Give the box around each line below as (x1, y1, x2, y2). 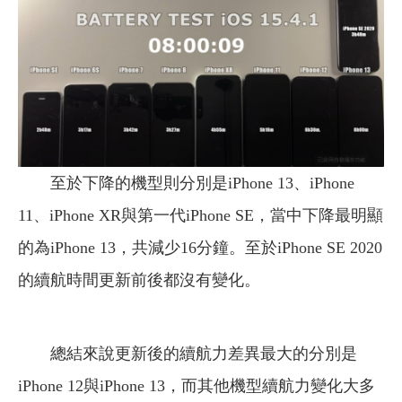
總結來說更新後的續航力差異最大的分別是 (50, 345, 357, 363)
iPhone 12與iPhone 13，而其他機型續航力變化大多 (18, 377, 375, 396)
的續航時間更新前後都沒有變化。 (18, 271, 260, 290)
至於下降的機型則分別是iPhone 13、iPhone (50, 174, 354, 193)
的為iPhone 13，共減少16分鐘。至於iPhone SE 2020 (18, 239, 382, 258)
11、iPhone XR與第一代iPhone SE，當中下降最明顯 (18, 206, 383, 225)
